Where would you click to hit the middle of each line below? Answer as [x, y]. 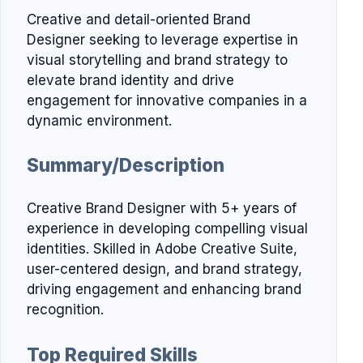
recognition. [65, 310]
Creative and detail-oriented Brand [139, 19]
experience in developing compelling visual [167, 229]
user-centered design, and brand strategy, [164, 269]
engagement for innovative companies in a [167, 100]
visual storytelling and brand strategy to [157, 60]
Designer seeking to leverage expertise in [162, 39]
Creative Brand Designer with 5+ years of [162, 209]
